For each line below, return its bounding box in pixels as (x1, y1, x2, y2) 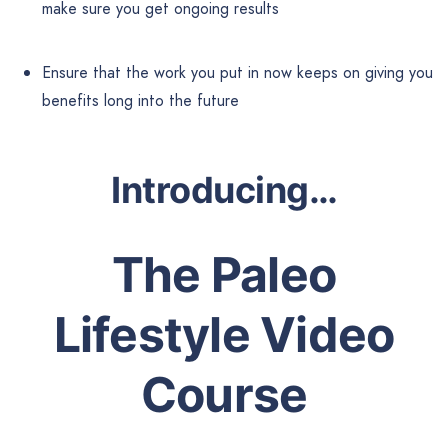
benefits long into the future (42, 89, 239, 113)
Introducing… (111, 167, 337, 212)
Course (140, 364, 308, 424)
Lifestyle (53, 304, 250, 364)
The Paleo (111, 244, 337, 304)
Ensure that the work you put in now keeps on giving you (42, 61, 433, 85)
